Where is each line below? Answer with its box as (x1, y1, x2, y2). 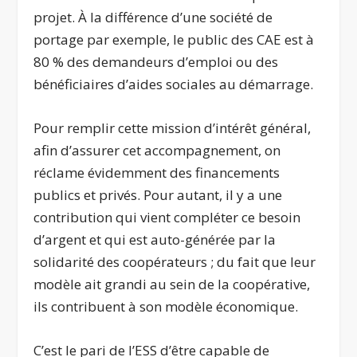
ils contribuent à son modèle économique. (33, 297, 299, 316)
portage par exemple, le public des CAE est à (33, 30, 315, 49)
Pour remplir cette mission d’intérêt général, (33, 119, 312, 138)
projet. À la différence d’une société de (33, 8, 273, 27)
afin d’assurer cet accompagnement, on (33, 141, 281, 160)
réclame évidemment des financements (33, 163, 280, 182)
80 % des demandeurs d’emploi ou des (33, 53, 279, 72)
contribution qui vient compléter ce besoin (33, 208, 301, 227)
